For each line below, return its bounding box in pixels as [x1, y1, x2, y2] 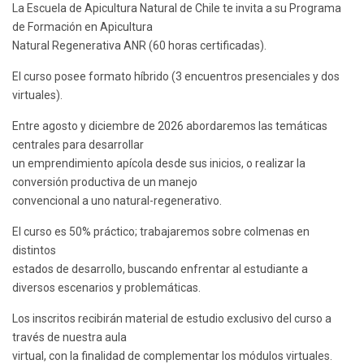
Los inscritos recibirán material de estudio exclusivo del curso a [12, 311, 331, 325]
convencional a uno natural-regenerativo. [12, 193, 222, 207]
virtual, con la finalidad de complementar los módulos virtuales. [12, 349, 332, 362]
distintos [12, 243, 56, 257]
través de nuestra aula [12, 330, 127, 344]
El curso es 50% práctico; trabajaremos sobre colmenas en [12, 224, 310, 238]
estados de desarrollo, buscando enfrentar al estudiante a [12, 262, 308, 275]
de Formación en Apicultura [12, 19, 153, 33]
